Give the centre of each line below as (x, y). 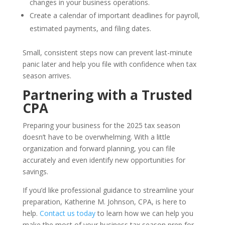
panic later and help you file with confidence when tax (109, 64)
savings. (35, 171)
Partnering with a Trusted (107, 95)
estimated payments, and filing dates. (90, 28)
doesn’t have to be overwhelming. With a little (96, 137)
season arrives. (47, 75)
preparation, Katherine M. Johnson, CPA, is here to (104, 201)
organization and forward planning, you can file (99, 148)
